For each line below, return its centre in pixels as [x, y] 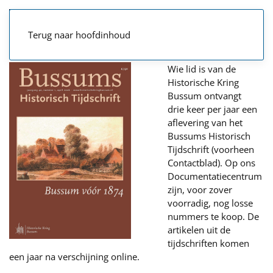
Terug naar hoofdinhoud [79, 35]
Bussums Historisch [209, 136]
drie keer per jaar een [212, 109]
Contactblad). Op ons [211, 163]
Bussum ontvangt [204, 96]
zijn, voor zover [200, 190]
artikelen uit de [199, 230]
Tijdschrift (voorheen [211, 149]
